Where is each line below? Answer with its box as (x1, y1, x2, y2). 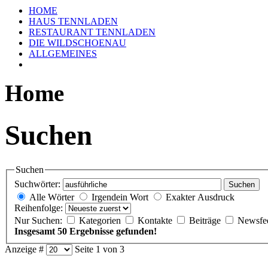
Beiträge (189, 215, 223, 226)
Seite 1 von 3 (72, 244, 124, 255)
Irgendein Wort (92, 192, 148, 203)
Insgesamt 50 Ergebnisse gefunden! (14, 226, 157, 237)
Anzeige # (5, 244, 44, 255)
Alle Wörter (29, 192, 74, 203)
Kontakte (138, 215, 175, 226)
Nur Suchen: (14, 215, 65, 226)
